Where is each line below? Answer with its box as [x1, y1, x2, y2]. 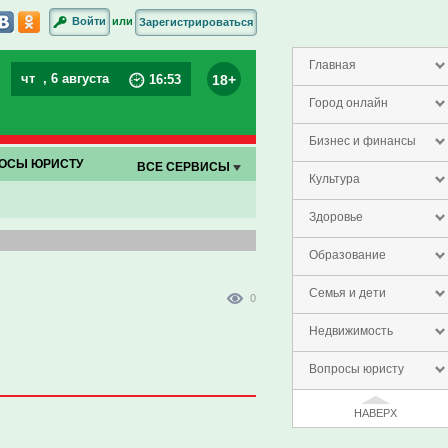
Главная [309, 58, 356, 72]
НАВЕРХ [353, 407, 397, 419]
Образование [309, 248, 386, 262]
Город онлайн [309, 96, 388, 110]
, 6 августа [43, 71, 113, 86]
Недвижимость [309, 324, 393, 338]
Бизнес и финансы [309, 134, 416, 148]
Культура [309, 172, 360, 186]
